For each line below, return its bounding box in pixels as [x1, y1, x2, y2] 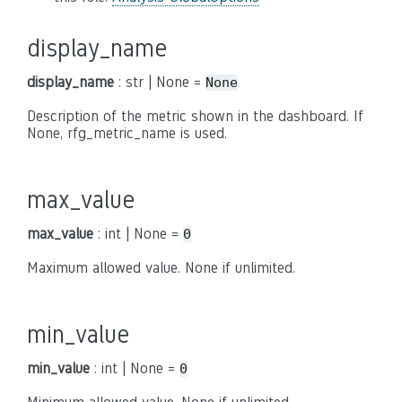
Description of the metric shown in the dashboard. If [27, 108, 363, 125]
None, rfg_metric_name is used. [27, 125, 227, 142]
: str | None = [114, 74, 205, 91]
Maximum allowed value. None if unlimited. [27, 259, 295, 276]
